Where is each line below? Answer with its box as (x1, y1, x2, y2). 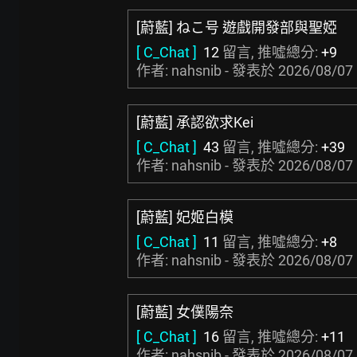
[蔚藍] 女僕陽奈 (136, 304, 233, 320)
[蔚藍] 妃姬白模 (136, 209, 233, 226)
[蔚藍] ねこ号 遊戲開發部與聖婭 (136, 19, 337, 36)
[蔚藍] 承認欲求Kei (136, 114, 253, 131)
